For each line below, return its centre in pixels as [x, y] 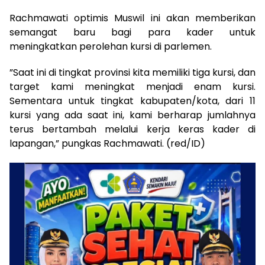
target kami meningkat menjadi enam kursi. [132, 87]
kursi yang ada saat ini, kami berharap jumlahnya [132, 115]
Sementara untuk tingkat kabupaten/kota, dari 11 [132, 101]
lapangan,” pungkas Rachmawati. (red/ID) [107, 144]
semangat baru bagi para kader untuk [132, 33]
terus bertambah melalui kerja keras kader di [132, 130]
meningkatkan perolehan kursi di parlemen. [111, 47]
